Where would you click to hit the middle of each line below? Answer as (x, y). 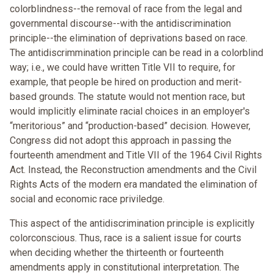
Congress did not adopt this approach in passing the (121, 141)
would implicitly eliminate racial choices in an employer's (130, 112)
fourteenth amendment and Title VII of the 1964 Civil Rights (136, 155)
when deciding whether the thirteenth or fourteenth (117, 253)
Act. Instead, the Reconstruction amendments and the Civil (133, 170)
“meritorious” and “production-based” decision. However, (130, 126)
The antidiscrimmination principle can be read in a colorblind (136, 53)
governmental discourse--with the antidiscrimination (120, 24)
